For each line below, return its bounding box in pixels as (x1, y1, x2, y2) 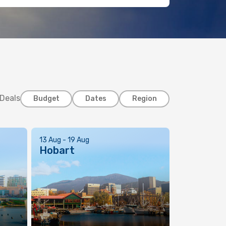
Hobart (39, 144, 75, 156)
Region (132, 94, 157, 103)
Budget (33, 94, 60, 103)
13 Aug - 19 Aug (39, 136, 89, 144)
